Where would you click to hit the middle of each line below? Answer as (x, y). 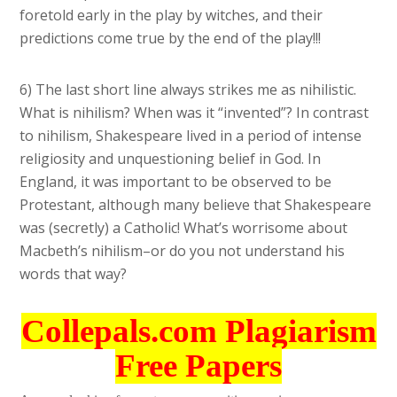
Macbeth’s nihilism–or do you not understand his (183, 251)
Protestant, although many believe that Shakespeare (196, 205)
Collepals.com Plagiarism (198, 331)
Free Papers (198, 366)
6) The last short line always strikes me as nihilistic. (188, 90)
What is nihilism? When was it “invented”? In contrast (195, 113)
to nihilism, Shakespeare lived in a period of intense (191, 136)
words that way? (74, 274)
